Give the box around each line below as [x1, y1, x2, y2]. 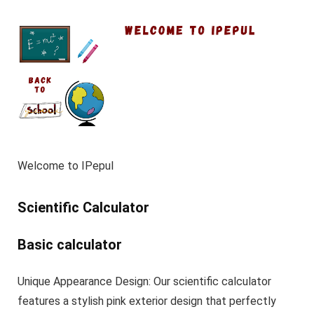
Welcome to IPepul [17, 159, 114, 173]
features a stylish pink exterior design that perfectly [17, 294, 276, 308]
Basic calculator [17, 236, 122, 254]
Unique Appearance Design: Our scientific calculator [17, 275, 271, 289]
